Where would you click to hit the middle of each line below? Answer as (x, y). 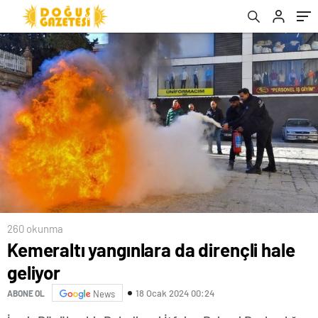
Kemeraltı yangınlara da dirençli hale (151, 250)
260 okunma (35, 229)
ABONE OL (26, 293)
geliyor (34, 273)
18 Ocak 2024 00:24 (175, 293)
